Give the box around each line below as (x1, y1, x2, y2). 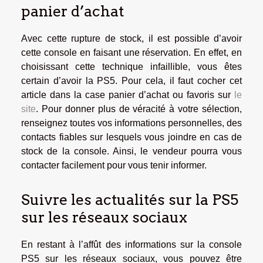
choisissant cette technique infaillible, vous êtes (21, 61, 242, 72)
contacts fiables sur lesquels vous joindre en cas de (21, 131, 242, 142)
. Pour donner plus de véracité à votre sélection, (36, 103, 242, 114)
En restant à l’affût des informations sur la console (21, 240, 242, 250)
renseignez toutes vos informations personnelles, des (21, 117, 242, 128)
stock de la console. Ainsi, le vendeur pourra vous (21, 146, 242, 156)
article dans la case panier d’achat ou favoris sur (21, 89, 234, 100)
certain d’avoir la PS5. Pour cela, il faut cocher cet (21, 75, 242, 86)
